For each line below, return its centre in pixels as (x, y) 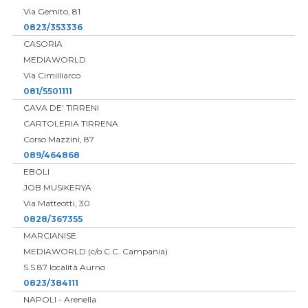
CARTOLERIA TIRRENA (70, 123)
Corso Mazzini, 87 (58, 139)
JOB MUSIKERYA (57, 187)
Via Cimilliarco (52, 75)
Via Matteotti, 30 (56, 203)
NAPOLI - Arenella (59, 299)
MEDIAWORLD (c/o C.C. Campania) (95, 251)
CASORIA (43, 43)
